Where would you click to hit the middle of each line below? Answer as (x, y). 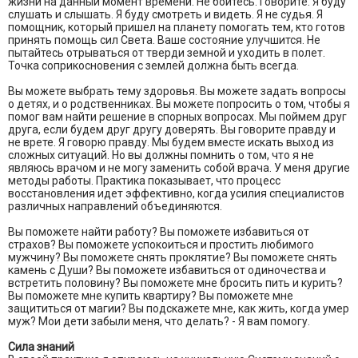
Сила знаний (41, 347)
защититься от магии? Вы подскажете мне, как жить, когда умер (179, 309)
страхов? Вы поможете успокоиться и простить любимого (161, 245)
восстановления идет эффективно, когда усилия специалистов (176, 194)
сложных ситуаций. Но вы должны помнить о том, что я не (161, 155)
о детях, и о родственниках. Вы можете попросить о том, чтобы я (179, 104)
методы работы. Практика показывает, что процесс (144, 181)
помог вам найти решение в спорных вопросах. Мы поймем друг (177, 117)
